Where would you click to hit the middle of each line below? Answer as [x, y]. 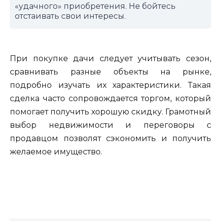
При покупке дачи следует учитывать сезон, [110, 59]
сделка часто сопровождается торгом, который [110, 99]
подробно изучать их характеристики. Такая [110, 85]
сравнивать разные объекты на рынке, [110, 72]
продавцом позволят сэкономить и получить [110, 139]
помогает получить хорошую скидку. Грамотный [110, 112]
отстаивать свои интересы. [70, 16]
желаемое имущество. [56, 152]
